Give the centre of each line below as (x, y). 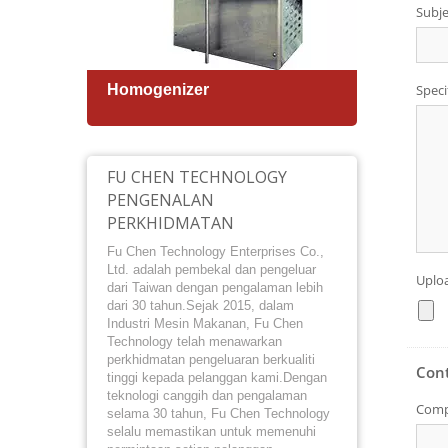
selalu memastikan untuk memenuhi (211, 431)
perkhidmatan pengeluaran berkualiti (211, 359)
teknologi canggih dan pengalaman (207, 395)
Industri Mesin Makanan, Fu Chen (205, 323)
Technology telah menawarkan (194, 341)
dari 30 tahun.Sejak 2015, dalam (200, 305)
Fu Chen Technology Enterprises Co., (215, 251)
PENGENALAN (160, 200)
